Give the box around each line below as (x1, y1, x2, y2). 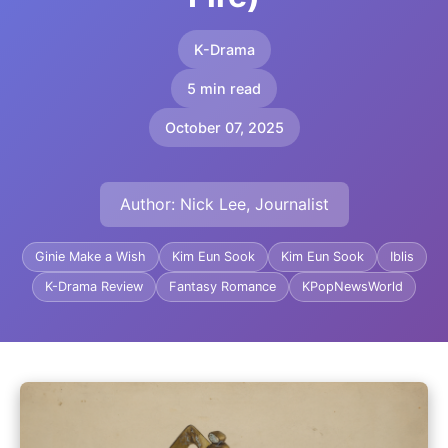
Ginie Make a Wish (34, 249, 146, 264)
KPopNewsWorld (302, 279, 403, 294)
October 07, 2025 (164, 119, 284, 136)
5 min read (187, 80, 261, 97)
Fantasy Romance (169, 279, 276, 294)
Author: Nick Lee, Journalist (119, 194, 329, 214)
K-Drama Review (45, 279, 143, 294)
